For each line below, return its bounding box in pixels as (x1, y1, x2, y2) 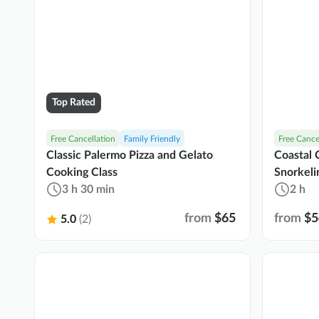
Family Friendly (124, 134, 180, 143)
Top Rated (52, 97, 95, 108)
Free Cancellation (51, 134, 115, 143)
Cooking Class (46, 167, 117, 179)
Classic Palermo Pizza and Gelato (46, 150, 213, 162)
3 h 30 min (62, 184, 115, 196)
